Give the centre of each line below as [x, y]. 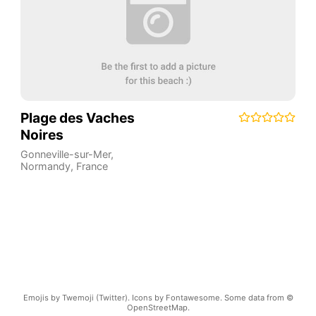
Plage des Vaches [77, 117]
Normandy [45, 166]
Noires [42, 134]
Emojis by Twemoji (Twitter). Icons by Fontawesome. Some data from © [158, 297]
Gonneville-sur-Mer [65, 154]
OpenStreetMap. [158, 307]
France [92, 166]
